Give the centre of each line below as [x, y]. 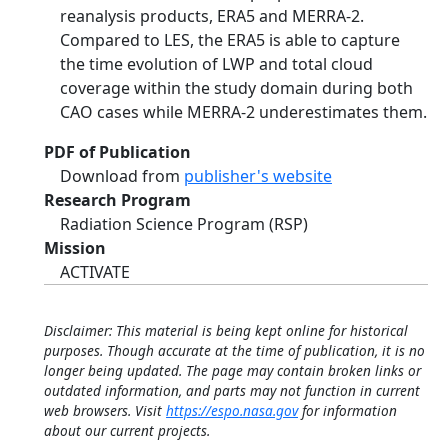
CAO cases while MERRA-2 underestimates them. [243, 112]
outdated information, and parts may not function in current [232, 390]
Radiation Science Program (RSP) [184, 224]
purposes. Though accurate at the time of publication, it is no [234, 350]
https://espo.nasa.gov [232, 410]
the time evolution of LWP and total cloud [216, 64]
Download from [122, 176]
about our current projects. [127, 430]
